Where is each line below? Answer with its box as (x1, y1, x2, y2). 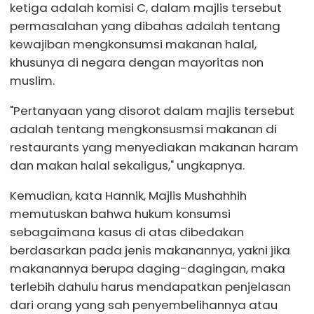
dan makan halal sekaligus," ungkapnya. (10, 156, 245, 174)
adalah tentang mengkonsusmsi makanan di (10, 120, 277, 137)
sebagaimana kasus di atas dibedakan (10, 223, 244, 240)
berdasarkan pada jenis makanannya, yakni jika (10, 241, 290, 259)
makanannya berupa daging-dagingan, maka (10, 259, 285, 277)
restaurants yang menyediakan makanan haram (10, 138, 299, 156)
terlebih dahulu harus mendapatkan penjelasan (10, 278, 291, 295)
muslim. (10, 71, 55, 89)
